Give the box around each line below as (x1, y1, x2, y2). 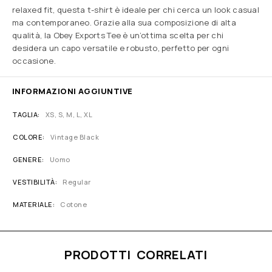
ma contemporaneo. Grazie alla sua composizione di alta (12, 17, 236, 29)
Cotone (60, 200, 87, 209)
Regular (63, 177, 91, 187)
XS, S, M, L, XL (45, 110, 93, 120)
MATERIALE (13, 200, 53, 209)
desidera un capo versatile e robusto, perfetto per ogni (12, 42, 229, 54)
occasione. (12, 55, 56, 67)
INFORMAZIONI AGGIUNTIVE (12, 86, 133, 97)
